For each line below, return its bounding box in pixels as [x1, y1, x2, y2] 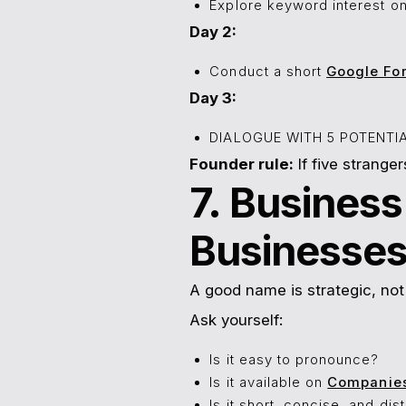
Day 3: [188, 89, 237, 108]
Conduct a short [209, 63, 327, 81]
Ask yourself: [188, 311, 283, 330]
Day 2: [188, 23, 237, 42]
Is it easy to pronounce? [209, 352, 380, 369]
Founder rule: [188, 155, 294, 174]
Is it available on [209, 374, 328, 391]
